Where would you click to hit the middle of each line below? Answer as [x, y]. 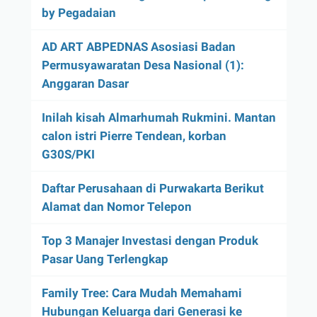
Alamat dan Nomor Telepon [116, 207]
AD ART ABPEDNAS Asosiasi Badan [138, 47]
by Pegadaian [79, 13]
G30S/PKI [68, 155]
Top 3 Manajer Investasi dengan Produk [150, 241]
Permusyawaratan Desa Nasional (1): [143, 65]
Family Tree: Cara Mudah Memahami [142, 293]
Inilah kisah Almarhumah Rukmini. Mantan [158, 118]
